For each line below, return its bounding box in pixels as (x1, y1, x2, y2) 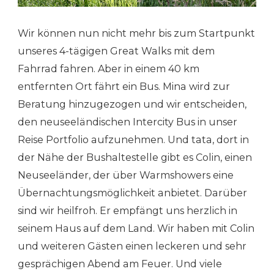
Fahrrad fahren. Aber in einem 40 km (18, 62, 199, 75)
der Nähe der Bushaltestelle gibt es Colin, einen (18, 151, 252, 163)
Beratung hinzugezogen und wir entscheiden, (18, 98, 246, 110)
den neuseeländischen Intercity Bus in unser (18, 116, 237, 128)
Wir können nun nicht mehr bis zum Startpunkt (18, 27, 255, 39)
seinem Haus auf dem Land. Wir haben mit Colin (18, 222, 254, 234)
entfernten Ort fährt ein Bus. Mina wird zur (18, 80, 230, 92)
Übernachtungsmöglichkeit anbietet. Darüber (18, 187, 247, 199)
